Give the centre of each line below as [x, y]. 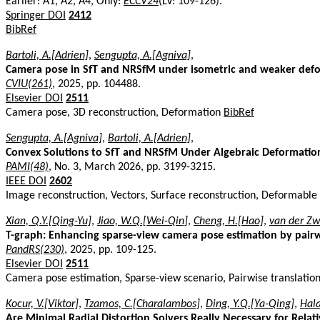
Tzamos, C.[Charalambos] [142, 304]
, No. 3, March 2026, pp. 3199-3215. [132, 167]
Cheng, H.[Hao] [229, 221]
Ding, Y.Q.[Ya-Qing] [250, 304]
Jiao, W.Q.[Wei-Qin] [142, 221]
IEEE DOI [26, 181]
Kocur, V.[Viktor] [42, 304]
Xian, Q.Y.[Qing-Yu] [49, 221]
